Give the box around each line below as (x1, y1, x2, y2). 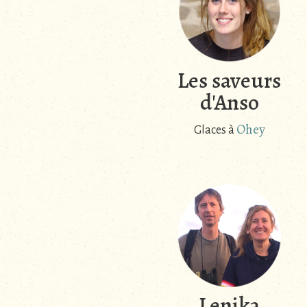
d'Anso (199, 87, 259, 118)
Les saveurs (177, 65, 281, 96)
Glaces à (193, 124, 236, 137)
